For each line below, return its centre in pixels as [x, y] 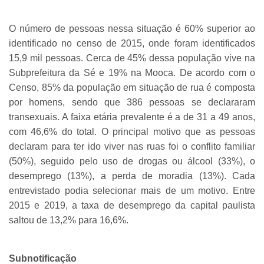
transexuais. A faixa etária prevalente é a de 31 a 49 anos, [132, 117]
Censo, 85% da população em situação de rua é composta [132, 88]
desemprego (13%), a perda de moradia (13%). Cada [132, 176]
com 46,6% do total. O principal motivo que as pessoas [132, 132]
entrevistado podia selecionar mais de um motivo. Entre [132, 191]
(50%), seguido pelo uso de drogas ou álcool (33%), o [132, 161]
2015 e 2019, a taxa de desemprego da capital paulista [132, 206]
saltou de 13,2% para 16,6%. [69, 220]
